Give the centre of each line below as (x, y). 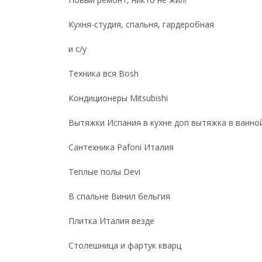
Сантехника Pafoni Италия (121, 147)
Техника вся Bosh (104, 73)
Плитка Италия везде (111, 221)
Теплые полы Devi (104, 172)
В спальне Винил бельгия (119, 196)
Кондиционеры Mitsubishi (118, 98)
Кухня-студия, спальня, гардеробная (141, 24)
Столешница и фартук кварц (125, 245)
